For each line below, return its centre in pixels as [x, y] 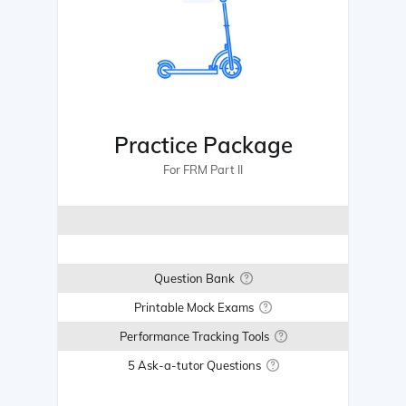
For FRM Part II [203, 170]
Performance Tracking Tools [194, 337]
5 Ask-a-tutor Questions [194, 366]
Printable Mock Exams [194, 308]
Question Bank [194, 279]
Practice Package [203, 145]
